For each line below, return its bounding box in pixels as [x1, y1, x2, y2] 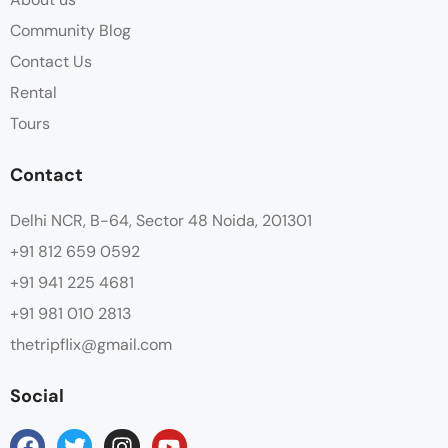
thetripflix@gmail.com [10, 334, 172, 355]
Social [10, 384, 64, 408]
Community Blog [10, 20, 131, 41]
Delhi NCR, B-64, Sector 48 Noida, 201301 [10, 210, 312, 231]
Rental [10, 82, 57, 103]
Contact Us [10, 51, 92, 72]
